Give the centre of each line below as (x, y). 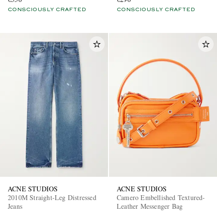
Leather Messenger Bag (150, 206)
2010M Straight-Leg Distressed (52, 197)
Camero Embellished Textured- (161, 197)
